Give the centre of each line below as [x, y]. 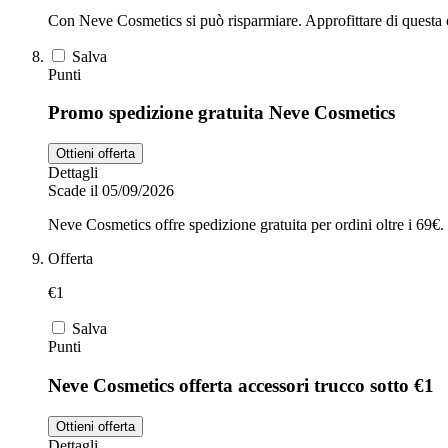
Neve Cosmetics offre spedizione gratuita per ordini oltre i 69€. [246, 225]
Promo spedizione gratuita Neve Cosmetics [221, 113]
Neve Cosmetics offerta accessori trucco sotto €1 [241, 385]
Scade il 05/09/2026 [111, 191]
